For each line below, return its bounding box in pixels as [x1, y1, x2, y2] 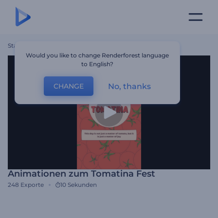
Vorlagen [39, 42, 65, 49]
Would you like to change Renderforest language [26, 52, 169, 59]
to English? [81, 60, 114, 68]
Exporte [20, 181, 44, 188]
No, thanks [108, 81, 151, 91]
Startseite [8, 42, 36, 49]
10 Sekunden [60, 181, 97, 188]
